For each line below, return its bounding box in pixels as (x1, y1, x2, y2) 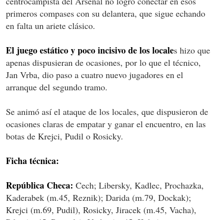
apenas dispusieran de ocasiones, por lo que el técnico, (6, 56, 201, 68)
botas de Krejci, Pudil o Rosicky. (6, 130, 123, 142)
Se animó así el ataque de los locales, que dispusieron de (6, 105, 208, 117)
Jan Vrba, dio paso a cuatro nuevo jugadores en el (6, 68, 183, 81)
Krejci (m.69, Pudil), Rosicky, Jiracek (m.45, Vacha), (6, 203, 196, 216)
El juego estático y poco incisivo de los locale (6, 43, 174, 56)
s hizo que (174, 44, 210, 56)
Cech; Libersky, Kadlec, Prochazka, (73, 179, 204, 191)
